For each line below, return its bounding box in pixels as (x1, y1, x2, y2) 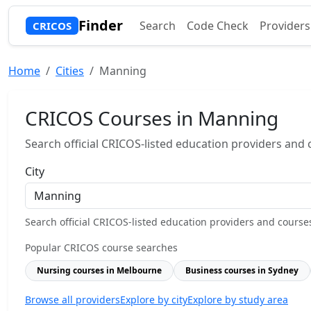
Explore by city (120, 293, 187, 306)
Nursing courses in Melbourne (37, 264, 162, 276)
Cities (56, 63, 84, 78)
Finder (78, 16, 123, 35)
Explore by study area (187, 293, 288, 306)
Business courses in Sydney (185, 264, 299, 276)
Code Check (186, 18, 249, 33)
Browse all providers (25, 293, 120, 306)
